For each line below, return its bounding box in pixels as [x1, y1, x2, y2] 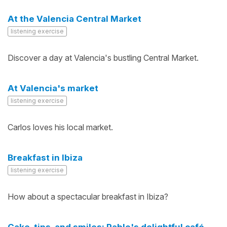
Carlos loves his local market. [8, 122, 113, 132]
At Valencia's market [8, 83, 98, 93]
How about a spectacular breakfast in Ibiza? [8, 192, 168, 202]
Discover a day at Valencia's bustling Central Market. [8, 53, 199, 63]
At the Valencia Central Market [8, 14, 141, 24]
